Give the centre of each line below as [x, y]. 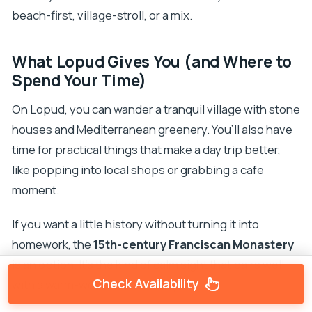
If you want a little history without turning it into [135, 224]
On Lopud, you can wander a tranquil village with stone [156, 109]
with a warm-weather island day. [96, 285]
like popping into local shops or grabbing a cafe [138, 170]
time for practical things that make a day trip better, [146, 150]
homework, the [52, 244]
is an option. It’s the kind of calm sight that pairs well [148, 265]
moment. [35, 190]
